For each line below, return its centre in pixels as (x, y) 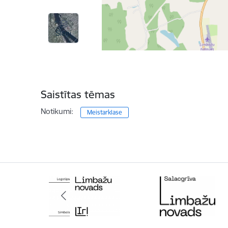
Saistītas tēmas (78, 94)
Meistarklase (104, 112)
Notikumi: (57, 111)
